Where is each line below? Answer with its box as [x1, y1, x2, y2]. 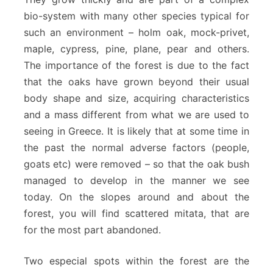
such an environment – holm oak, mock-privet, [24, 26, 249, 39]
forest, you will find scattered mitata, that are [24, 207, 249, 220]
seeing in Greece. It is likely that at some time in [24, 125, 249, 138]
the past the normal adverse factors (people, [24, 141, 249, 154]
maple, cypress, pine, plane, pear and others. [24, 43, 249, 55]
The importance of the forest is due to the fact [24, 59, 249, 72]
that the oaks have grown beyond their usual [24, 76, 249, 88]
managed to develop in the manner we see [24, 174, 249, 187]
